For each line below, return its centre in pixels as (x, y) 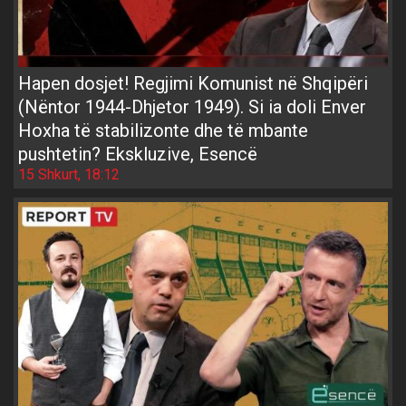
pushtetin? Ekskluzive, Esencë (138, 155)
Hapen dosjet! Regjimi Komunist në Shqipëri (193, 84)
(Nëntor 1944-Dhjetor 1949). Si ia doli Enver (192, 107)
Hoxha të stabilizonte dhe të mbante (163, 131)
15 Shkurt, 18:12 (69, 175)
